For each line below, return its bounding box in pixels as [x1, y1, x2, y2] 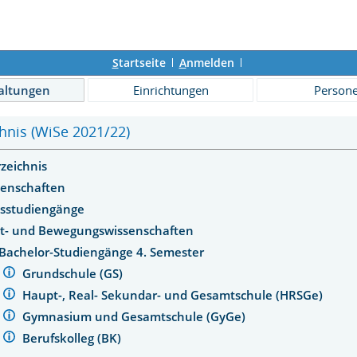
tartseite [118, 55, 166, 70]
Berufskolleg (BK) [22, 329, 125, 346]
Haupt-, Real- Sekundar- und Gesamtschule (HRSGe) [22, 286, 327, 303]
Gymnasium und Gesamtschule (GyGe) [22, 308, 249, 324]
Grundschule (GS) [22, 265, 127, 281]
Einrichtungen [132, 82, 209, 98]
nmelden [186, 55, 234, 70]
